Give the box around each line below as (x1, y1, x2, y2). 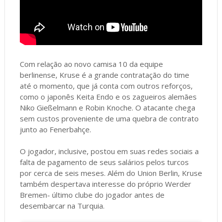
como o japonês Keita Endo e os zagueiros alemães (19, 92, 197, 102)
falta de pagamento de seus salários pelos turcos (19, 157, 189, 167)
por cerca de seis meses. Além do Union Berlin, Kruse (19, 168, 202, 178)
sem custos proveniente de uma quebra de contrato (19, 113, 199, 124)
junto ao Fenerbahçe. (19, 124, 91, 135)
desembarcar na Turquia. (19, 201, 107, 211)
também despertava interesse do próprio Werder (19, 179, 191, 189)
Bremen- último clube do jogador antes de (19, 190, 165, 200)
